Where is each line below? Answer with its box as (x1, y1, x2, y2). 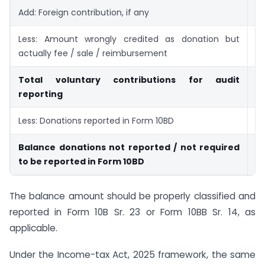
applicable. (9, 222, 57, 235)
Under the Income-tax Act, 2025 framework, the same (9, 248, 256, 261)
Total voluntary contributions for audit (18, 73, 240, 86)
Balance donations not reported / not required (18, 141, 240, 153)
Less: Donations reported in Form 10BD (18, 114, 174, 127)
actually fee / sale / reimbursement (18, 47, 167, 59)
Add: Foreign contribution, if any (18, 6, 149, 18)
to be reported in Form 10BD (18, 155, 144, 167)
